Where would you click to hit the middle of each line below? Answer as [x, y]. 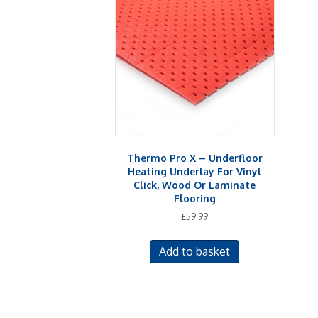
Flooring [194, 198]
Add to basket [195, 251]
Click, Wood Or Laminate [195, 185]
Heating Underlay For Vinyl [195, 171]
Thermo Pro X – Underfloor [194, 158]
